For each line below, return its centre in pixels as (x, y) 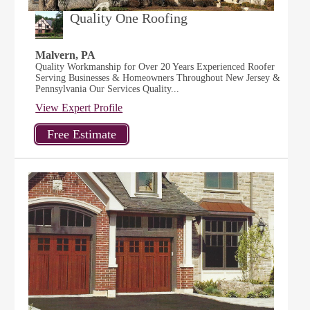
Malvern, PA (66, 55)
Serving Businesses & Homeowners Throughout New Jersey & (158, 78)
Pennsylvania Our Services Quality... (108, 89)
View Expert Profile (79, 108)
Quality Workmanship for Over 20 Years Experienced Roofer (155, 67)
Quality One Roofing (129, 18)
